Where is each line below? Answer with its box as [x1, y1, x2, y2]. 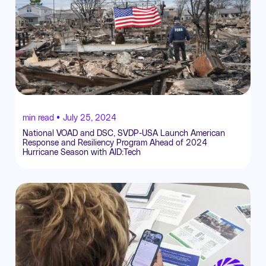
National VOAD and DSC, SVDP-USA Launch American [23, 128, 225, 138]
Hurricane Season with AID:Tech [23, 147, 141, 157]
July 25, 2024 [63, 112, 116, 123]
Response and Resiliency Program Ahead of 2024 [23, 137, 207, 148]
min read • [23, 112, 60, 123]
